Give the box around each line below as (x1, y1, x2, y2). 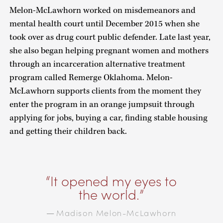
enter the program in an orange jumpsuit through (9, 99, 195, 110)
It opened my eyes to (50, 171, 177, 190)
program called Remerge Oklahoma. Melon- (9, 72, 173, 83)
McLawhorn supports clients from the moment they (9, 85, 201, 97)
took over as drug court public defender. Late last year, (9, 31, 211, 43)
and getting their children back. (9, 125, 129, 137)
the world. (79, 185, 140, 203)
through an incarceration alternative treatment (9, 58, 185, 70)
